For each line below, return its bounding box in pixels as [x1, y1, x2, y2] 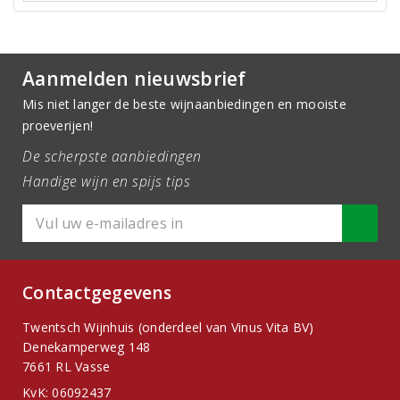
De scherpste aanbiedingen [22, 146, 202, 166]
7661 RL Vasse [22, 358, 111, 375]
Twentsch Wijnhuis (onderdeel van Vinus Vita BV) [22, 319, 314, 336]
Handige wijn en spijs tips [22, 171, 190, 191]
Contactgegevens [22, 281, 171, 304]
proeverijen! [22, 117, 94, 134]
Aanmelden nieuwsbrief [22, 66, 246, 91]
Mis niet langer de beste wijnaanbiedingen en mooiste [22, 96, 346, 112]
